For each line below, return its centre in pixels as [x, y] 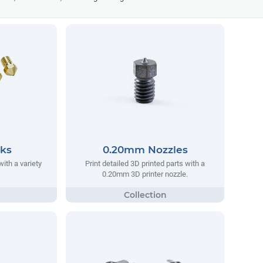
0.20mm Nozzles [145, 150]
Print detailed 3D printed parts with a [145, 163]
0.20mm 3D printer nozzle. [145, 174]
